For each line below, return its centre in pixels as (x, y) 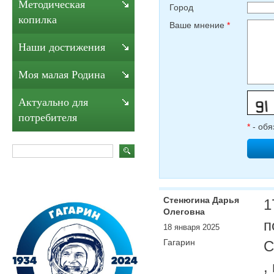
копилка (38, 20)
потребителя (48, 117)
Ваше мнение (198, 25)
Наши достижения (62, 47)
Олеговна (184, 211)
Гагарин (179, 243)
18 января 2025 (191, 227)
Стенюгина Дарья (201, 200)
